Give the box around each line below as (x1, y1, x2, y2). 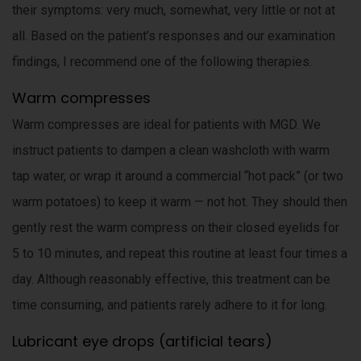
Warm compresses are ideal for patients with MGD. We (12, 117, 321, 132)
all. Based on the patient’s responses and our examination (12, 28, 335, 44)
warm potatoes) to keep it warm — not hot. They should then (12, 194, 347, 210)
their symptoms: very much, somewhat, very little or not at (12, 2, 335, 18)
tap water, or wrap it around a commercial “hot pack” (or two (12, 168, 343, 184)
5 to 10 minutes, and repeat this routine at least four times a (12, 246, 347, 261)
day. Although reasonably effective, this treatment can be (12, 272, 330, 287)
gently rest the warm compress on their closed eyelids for (12, 220, 339, 235)
